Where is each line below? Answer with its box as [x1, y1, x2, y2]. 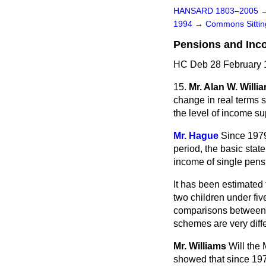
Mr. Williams [173, 241, 226, 251]
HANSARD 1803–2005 [173, 7, 258, 15]
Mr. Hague [173, 131, 218, 141]
